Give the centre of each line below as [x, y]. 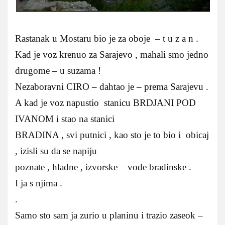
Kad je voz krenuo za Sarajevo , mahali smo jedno [112, 55]
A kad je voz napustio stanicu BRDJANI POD [105, 103]
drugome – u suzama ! [58, 71]
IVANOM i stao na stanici [65, 119]
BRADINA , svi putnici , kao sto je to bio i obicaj [112, 135]
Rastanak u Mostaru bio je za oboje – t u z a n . [107, 39]
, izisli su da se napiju [56, 151]
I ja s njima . [39, 183]
